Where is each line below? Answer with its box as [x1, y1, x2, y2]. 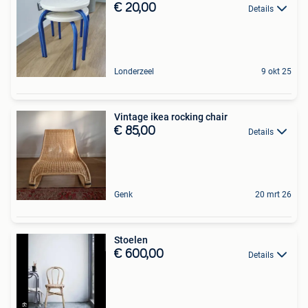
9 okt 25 [261, 66, 291, 76]
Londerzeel [114, 66, 154, 76]
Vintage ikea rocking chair [114, 111, 228, 122]
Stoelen [114, 234, 148, 245]
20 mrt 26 [255, 189, 291, 199]
